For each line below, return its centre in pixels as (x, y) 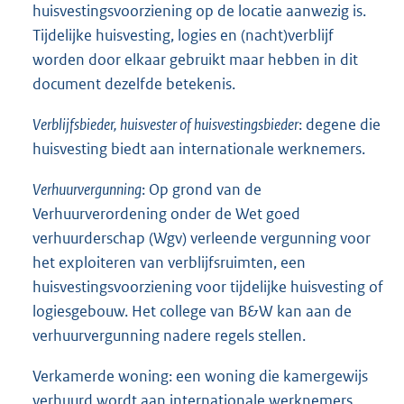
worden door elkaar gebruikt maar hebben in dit (195, 59)
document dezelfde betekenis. (134, 83)
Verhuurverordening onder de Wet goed (166, 213)
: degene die (340, 124)
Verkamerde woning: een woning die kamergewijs (200, 376)
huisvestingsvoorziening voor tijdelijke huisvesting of (208, 286)
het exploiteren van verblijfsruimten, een (169, 262)
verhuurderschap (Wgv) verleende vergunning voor (202, 238)
